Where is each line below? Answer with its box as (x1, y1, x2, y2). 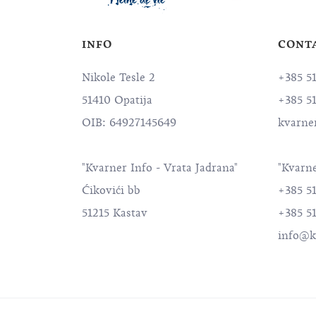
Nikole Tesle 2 (82, 71, 155, 85)
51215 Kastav (82, 206, 147, 221)
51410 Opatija (82, 93, 152, 108)
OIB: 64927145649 (82, 116, 176, 130)
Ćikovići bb (82, 183, 140, 198)
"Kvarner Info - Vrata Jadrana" (82, 161, 238, 176)
